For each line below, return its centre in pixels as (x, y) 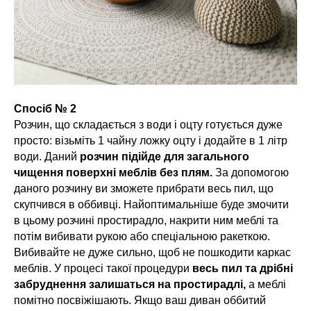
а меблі (266, 285)
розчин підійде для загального (165, 157)
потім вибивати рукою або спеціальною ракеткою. (142, 237)
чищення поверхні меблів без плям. (115, 173)
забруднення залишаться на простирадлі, (130, 285)
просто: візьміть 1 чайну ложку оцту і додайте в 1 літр (151, 141)
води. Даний (47, 157)
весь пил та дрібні (243, 269)
